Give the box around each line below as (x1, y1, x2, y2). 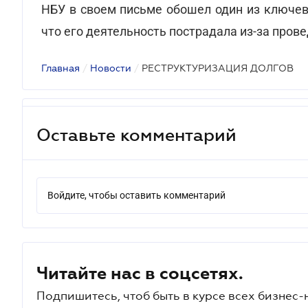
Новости (90, 63, 131, 74)
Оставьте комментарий (36, 124, 236, 144)
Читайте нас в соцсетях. (36, 263, 243, 283)
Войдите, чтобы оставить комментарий (47, 190, 225, 201)
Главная (41, 63, 80, 74)
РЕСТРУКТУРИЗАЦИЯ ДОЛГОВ (142, 63, 294, 74)
